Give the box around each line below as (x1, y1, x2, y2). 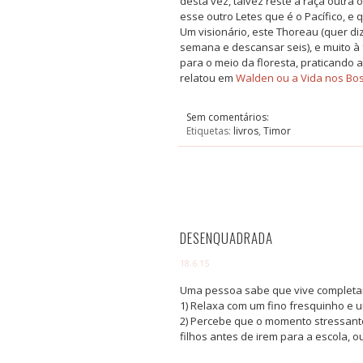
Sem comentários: (186, 110, 271, 125)
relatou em (180, 70, 236, 86)
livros (233, 124, 258, 139)
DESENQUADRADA (180, 228, 273, 249)
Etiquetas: (186, 124, 233, 139)
